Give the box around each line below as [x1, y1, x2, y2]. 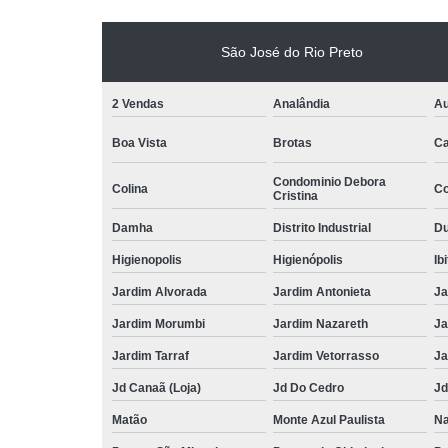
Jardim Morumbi [112, 316, 205, 331]
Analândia [273, 96, 330, 111]
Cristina [273, 188, 318, 203]
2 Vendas [112, 96, 164, 111]
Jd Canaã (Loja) [112, 380, 201, 395]
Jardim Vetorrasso [273, 348, 379, 363]
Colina [112, 181, 148, 196]
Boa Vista [112, 135, 167, 150]
